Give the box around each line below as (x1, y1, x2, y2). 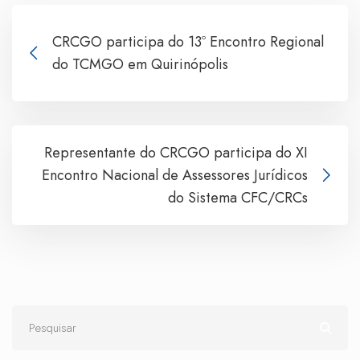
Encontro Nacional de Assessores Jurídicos (42, 164, 308, 186)
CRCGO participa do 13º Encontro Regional (52, 31, 324, 52)
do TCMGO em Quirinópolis (52, 53, 228, 75)
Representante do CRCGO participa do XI (44, 141, 308, 163)
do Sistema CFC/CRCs (168, 186, 308, 208)
